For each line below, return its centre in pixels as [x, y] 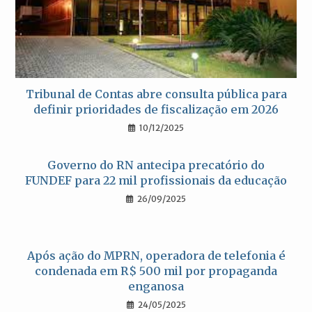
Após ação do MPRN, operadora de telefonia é [156, 256]
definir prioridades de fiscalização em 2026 [156, 110]
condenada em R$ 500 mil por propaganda [156, 271]
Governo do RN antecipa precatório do [156, 165]
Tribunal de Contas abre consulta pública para [156, 94]
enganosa [156, 287]
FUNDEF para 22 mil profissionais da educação [156, 181]
